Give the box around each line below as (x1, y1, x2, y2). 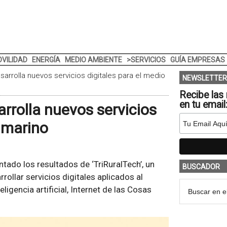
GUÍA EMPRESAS (170, 56, 225, 64)
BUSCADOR (182, 163, 220, 171)
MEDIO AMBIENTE (64, 56, 122, 64)
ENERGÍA (31, 56, 60, 64)
